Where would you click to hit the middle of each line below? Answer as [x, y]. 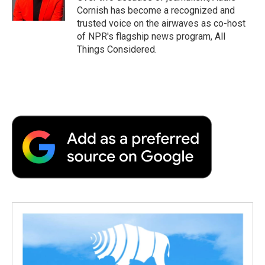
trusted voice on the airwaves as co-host [161, 23]
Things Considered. [117, 49]
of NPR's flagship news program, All [151, 36]
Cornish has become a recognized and [156, 10]
